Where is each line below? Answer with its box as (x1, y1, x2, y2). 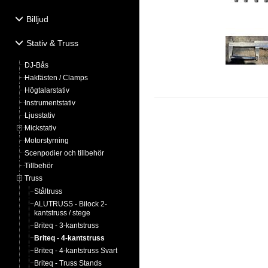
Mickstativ (25, 124, 56, 132)
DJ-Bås (25, 61, 48, 69)
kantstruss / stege (34, 209, 90, 217)
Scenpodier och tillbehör (25, 149, 104, 157)
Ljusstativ (25, 111, 55, 120)
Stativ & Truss (26, 38, 78, 48)
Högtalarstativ (25, 86, 69, 95)
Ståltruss (34, 187, 62, 196)
